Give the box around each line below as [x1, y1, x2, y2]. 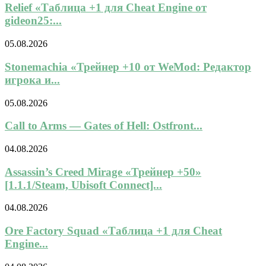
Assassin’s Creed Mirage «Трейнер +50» [5, 165, 201, 178]
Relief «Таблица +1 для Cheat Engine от [5, 1, 207, 14]
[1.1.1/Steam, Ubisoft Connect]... [5, 178, 162, 191]
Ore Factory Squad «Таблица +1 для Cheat [5, 224, 222, 237]
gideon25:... [5, 14, 62, 27]
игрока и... [5, 73, 60, 86]
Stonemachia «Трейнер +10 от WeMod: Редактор [5, 60, 251, 73]
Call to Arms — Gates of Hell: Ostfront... [5, 119, 202, 132]
